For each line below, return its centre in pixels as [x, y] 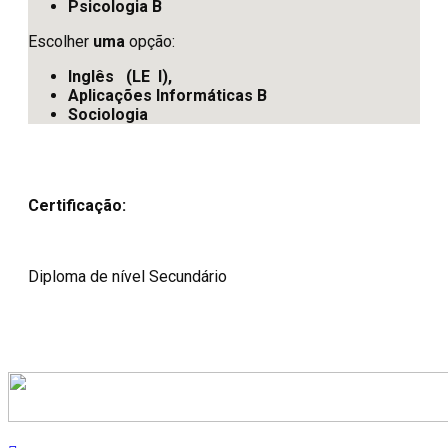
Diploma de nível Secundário [127, 276]
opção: [150, 41]
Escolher [60, 41]
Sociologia [108, 114]
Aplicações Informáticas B [167, 95]
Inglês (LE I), [120, 76]
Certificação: [77, 205]
